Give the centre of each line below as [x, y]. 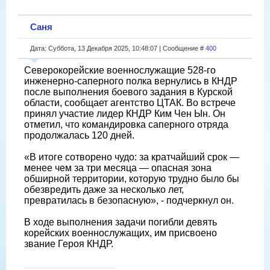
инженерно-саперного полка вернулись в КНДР [131, 81]
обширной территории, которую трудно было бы [132, 178]
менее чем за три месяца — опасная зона [118, 168]
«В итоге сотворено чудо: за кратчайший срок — [132, 157]
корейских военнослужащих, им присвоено [121, 233]
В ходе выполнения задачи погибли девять [121, 222]
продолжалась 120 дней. [79, 135]
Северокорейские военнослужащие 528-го [120, 70]
